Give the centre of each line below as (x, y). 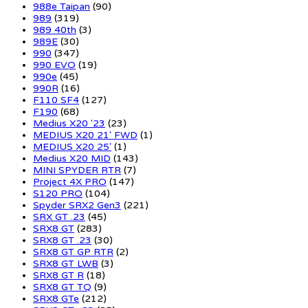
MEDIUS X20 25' (72, 146)
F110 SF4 (56, 100)
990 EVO (54, 65)
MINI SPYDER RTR (77, 170)
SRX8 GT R (58, 275)
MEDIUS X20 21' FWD (85, 135)
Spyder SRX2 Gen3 (77, 205)
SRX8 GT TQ (62, 287)
